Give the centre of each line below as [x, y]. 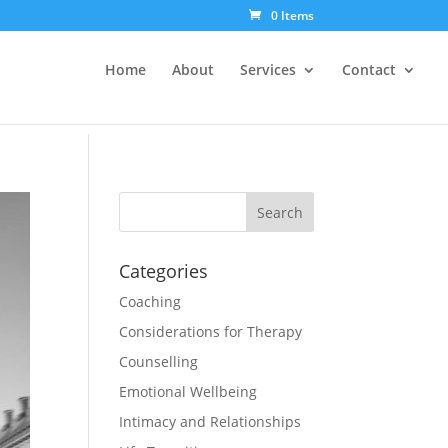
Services [268, 69]
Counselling [159, 361]
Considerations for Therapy [211, 331]
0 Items [292, 15]
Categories [164, 271]
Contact [369, 69]
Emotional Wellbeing [188, 391]
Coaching [150, 301]
